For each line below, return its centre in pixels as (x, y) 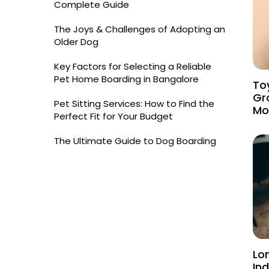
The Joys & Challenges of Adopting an (140, 29)
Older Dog (76, 42)
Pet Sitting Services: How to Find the (134, 104)
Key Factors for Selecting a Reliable (133, 66)
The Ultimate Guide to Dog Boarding (135, 141)
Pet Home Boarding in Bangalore (126, 79)
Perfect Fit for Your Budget (113, 116)
